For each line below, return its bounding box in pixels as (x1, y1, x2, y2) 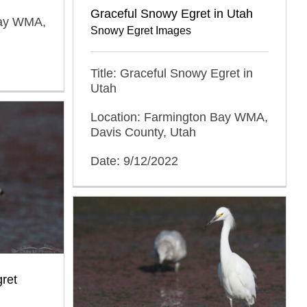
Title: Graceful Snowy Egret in (90, 66, 253, 80)
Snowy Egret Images (90, 24, 191, 36)
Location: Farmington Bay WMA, (90, 110, 268, 124)
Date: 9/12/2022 (90, 153, 178, 168)
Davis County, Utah (90, 125, 196, 139)
